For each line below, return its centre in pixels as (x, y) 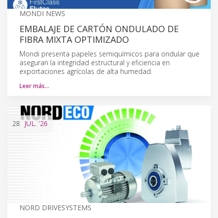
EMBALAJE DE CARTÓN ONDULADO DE (99, 28)
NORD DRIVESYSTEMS (55, 207)
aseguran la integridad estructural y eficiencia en (95, 62)
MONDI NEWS (42, 13)
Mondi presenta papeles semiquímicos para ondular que (109, 54)
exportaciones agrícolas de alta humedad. (86, 71)
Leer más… (34, 86)
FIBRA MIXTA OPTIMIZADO (74, 39)
